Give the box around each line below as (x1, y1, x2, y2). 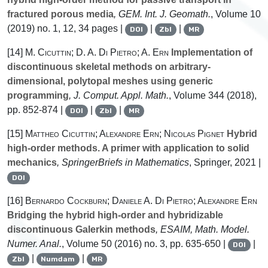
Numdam (41, 255, 75, 264)
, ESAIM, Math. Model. (156, 224, 249, 235)
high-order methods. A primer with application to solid (7, 143, 249, 154)
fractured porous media (7, 9, 114, 20)
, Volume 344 (169, 90, 224, 101)
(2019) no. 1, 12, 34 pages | (7, 23, 125, 34)
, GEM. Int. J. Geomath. (114, 9, 211, 20)
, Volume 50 (62, 239, 112, 249)
